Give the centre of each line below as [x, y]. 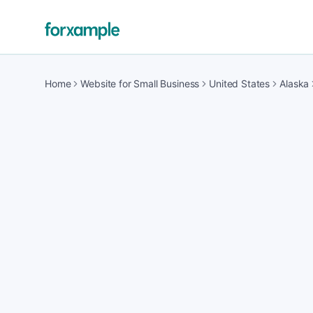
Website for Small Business [140, 83]
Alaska [294, 83]
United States [240, 83]
